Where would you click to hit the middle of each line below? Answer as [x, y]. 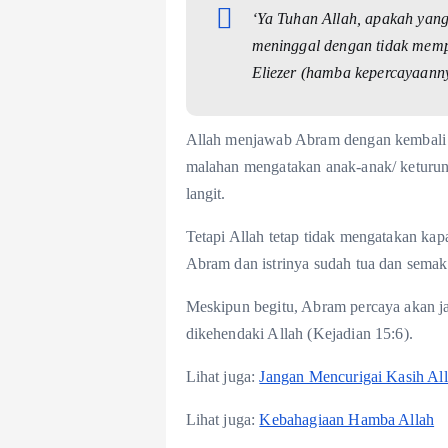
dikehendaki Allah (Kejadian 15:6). [299, 334]
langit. [205, 194]
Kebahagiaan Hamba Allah [347, 420]
